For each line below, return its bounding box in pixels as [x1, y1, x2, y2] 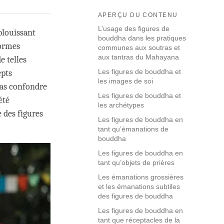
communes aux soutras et [98, 43, 180, 52]
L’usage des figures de [98, 24, 169, 33]
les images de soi [98, 77, 153, 85]
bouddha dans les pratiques [98, 34, 186, 42]
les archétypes [98, 101, 144, 109]
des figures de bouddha [98, 192, 173, 200]
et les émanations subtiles [98, 182, 180, 191]
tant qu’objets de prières [98, 158, 174, 167]
